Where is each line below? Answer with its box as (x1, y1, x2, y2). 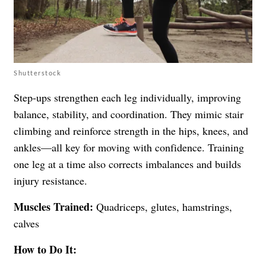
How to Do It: (14, 241, 77, 257)
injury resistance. (14, 173, 87, 188)
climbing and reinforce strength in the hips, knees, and (14, 123, 248, 138)
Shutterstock (14, 68, 61, 77)
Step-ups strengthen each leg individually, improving (14, 90, 241, 104)
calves (14, 216, 39, 230)
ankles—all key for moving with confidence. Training (14, 140, 244, 154)
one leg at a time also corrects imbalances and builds (14, 156, 241, 171)
